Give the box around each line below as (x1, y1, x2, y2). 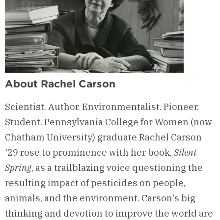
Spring (5, 162, 31, 174)
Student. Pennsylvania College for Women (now (5, 116, 212, 128)
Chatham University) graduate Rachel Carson (5, 131, 202, 143)
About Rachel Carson (5, 77, 115, 90)
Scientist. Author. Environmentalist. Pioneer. (5, 101, 199, 113)
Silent (174, 146, 197, 159)
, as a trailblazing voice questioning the (31, 162, 203, 174)
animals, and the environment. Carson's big (5, 192, 195, 204)
